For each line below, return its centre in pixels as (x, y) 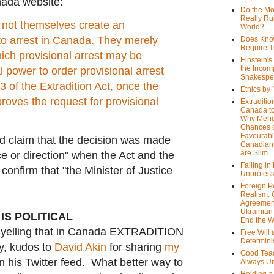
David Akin (80, 247)
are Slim (254, 153)
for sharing (135, 247)
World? (252, 27)
